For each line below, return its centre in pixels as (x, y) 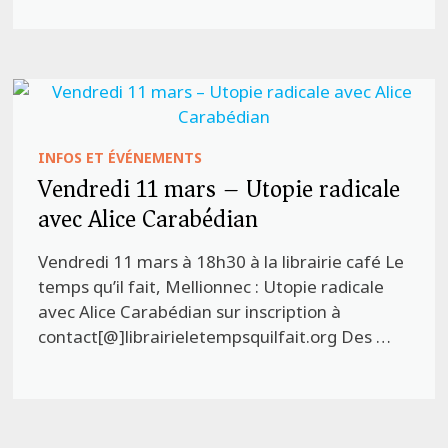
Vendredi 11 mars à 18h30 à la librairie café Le (221, 261)
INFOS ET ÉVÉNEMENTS (120, 157)
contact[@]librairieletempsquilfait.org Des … (215, 336)
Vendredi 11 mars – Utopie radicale (219, 188)
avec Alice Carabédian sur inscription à (190, 311)
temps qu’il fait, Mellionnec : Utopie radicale (211, 286)
